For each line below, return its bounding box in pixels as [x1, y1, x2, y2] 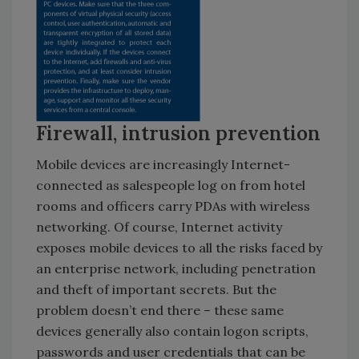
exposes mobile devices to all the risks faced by [36, 239, 322, 256]
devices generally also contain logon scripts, [36, 322, 309, 339]
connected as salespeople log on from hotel [36, 176, 305, 193]
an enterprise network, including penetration [36, 260, 316, 276]
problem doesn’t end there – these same [36, 301, 284, 318]
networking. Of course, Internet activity [36, 218, 282, 235]
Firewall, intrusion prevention [36, 120, 321, 146]
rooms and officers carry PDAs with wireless [36, 197, 310, 214]
